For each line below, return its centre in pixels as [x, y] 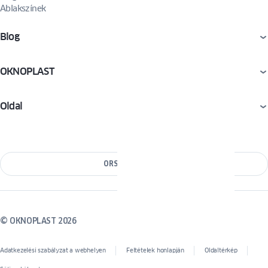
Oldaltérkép [221, 250]
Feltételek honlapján [155, 250]
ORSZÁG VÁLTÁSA [134, 164]
